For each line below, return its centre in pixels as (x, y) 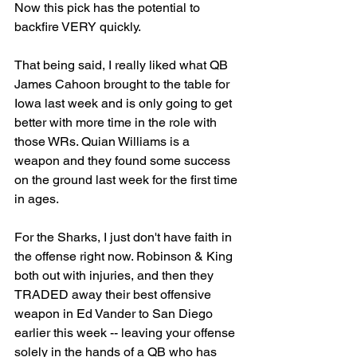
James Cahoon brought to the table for (124, 84)
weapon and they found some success (124, 160)
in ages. (38, 198)
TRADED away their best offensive (114, 294)
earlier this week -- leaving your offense (126, 332)
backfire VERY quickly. (79, 26)
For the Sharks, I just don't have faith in (125, 237)
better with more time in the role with (117, 122)
